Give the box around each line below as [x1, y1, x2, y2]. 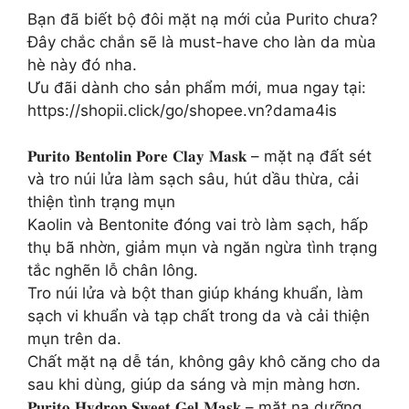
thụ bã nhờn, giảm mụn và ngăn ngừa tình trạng [27, 238, 377, 257]
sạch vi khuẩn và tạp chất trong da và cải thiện [27, 307, 370, 325]
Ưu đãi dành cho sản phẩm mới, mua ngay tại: [27, 78, 366, 97]
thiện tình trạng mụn [27, 193, 175, 211]
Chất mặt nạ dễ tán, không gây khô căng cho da [27, 352, 381, 371]
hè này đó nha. [27, 55, 137, 74]
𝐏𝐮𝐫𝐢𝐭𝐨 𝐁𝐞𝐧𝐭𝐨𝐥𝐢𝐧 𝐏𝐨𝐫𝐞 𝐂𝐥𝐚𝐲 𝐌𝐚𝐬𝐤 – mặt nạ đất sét [27, 147, 372, 165]
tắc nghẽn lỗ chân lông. [27, 261, 198, 279]
